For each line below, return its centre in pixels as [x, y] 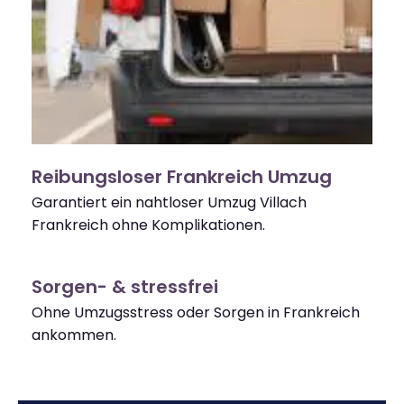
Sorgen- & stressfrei [125, 287]
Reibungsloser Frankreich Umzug [182, 177]
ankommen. [74, 335]
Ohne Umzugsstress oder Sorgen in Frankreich [196, 313]
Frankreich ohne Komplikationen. [148, 225]
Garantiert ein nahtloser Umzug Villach [169, 203]
